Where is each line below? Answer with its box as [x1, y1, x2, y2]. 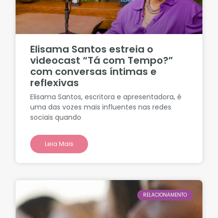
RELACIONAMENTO [143, 191, 187, 199]
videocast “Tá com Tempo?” [30, 54, 174, 68]
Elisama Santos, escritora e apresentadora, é [30, 92, 182, 102]
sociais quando [30, 112, 82, 123]
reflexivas [30, 76, 79, 90]
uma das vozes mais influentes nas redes [30, 102, 172, 112]
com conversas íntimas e [30, 65, 157, 79]
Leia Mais [45, 139, 74, 149]
